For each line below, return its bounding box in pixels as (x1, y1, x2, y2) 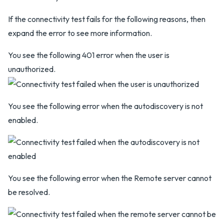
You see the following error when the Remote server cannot (8, 173, 211, 183)
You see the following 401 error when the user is (8, 50, 169, 60)
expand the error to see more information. (8, 28, 152, 38)
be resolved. (8, 187, 50, 197)
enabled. (8, 115, 38, 125)
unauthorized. (8, 64, 55, 74)
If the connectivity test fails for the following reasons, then (8, 14, 205, 24)
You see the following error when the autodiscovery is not (8, 101, 203, 111)
